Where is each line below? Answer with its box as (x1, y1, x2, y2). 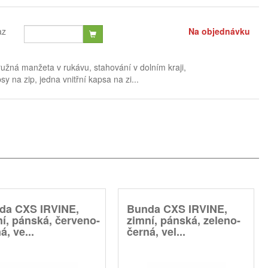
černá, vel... (127, 223, 185, 239)
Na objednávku (188, 25, 250, 37)
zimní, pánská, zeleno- (127, 212, 240, 228)
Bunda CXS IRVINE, (127, 200, 227, 217)
